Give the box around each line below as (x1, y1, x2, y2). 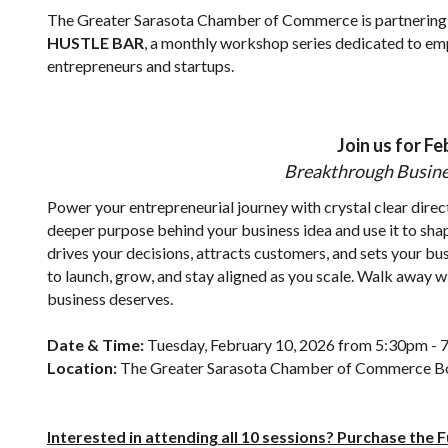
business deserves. (47, 289, 173, 309)
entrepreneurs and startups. (47, 56, 234, 76)
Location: (47, 358, 117, 378)
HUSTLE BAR (47, 33, 144, 53)
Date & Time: (47, 335, 144, 355)
